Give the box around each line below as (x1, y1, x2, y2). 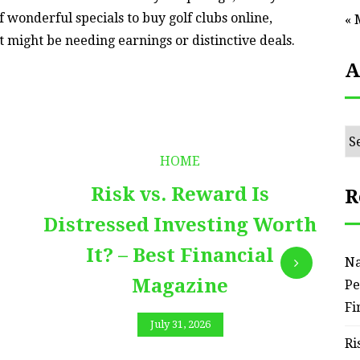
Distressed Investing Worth (43, 213, 317, 236)
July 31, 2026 (149, 318, 211, 331)
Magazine (132, 274, 228, 297)
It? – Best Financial (86, 243, 274, 267)
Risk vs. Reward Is (91, 182, 269, 206)
